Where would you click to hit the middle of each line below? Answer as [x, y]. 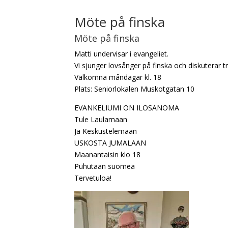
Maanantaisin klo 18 [107, 154]
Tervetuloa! [93, 178]
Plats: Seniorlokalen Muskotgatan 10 [134, 89]
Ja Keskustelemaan [106, 131]
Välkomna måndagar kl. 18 [118, 77]
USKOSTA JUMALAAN [110, 142]
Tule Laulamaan [101, 119]
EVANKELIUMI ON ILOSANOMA [127, 107]
